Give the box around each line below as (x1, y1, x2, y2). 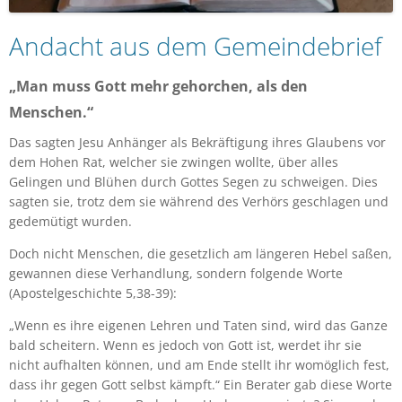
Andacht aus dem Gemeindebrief (9, 28, 381, 63)
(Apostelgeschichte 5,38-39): (9, 284, 177, 301)
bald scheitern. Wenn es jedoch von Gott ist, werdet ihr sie (9, 336, 362, 354)
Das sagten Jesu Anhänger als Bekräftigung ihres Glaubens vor (9, 133, 386, 151)
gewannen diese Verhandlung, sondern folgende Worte (9, 264, 343, 282)
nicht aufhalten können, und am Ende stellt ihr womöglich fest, (9, 355, 389, 373)
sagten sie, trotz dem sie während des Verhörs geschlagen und (9, 192, 389, 210)
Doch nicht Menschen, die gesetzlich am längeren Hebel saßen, (9, 244, 392, 262)
